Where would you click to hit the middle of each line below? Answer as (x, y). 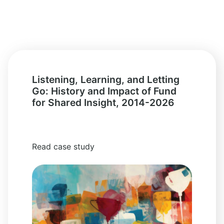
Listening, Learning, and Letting (106, 80)
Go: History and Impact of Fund (104, 91)
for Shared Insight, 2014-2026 (103, 103)
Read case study (63, 147)
